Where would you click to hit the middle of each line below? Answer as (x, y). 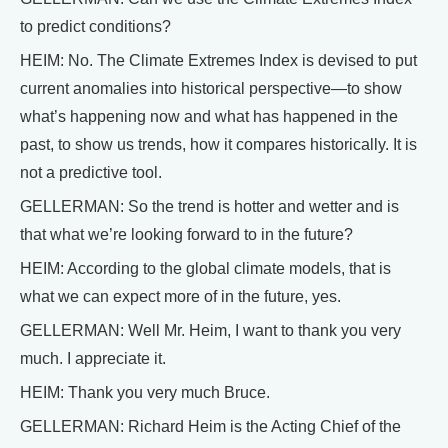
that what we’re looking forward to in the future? (186, 235)
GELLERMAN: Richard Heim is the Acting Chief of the (210, 427)
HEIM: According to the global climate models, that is (205, 269)
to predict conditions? (95, 27)
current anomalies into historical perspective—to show (211, 89)
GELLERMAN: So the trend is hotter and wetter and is (209, 207)
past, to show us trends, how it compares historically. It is (218, 145)
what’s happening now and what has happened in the (209, 117)
